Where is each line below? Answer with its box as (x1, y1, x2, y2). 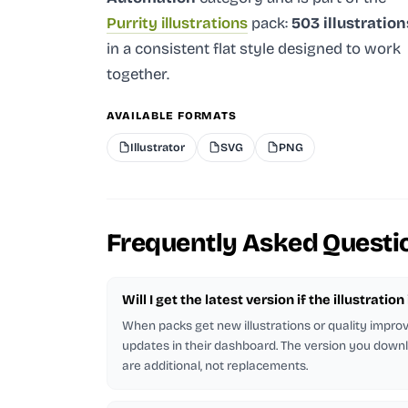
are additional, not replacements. (122, 357, 308, 373)
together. (107, 64, 169, 84)
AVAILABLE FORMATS (107, 108, 238, 122)
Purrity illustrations (107, 13, 248, 33)
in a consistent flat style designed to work (107, 38, 401, 58)
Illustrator (130, 139, 185, 154)
